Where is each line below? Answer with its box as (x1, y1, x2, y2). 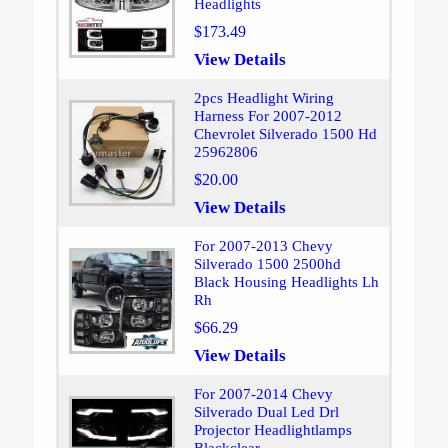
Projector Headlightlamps (193, 422, 352, 439)
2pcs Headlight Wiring (193, 90, 334, 107)
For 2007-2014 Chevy (193, 386, 333, 403)
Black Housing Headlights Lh (193, 274, 379, 291)
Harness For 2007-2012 (193, 108, 342, 125)
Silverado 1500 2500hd (193, 256, 341, 273)
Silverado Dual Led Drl (193, 404, 339, 421)
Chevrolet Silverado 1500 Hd (193, 126, 377, 143)
